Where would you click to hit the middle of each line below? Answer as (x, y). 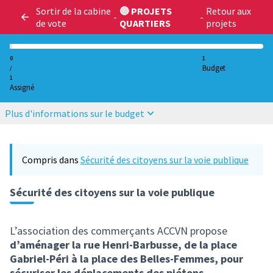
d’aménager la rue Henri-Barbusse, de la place (123, 245)
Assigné (22, 87)
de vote (51, 23)
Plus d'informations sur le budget (75, 113)
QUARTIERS (145, 23)
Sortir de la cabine (73, 11)
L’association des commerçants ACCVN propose (119, 231)
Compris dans (51, 160)
